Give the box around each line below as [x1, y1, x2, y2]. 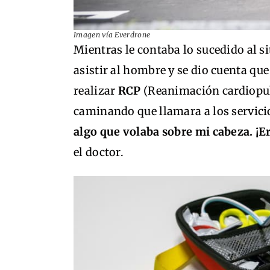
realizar [74, 84, 118, 98]
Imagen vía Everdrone [74, 30, 151, 39]
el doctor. [74, 145, 124, 159]
